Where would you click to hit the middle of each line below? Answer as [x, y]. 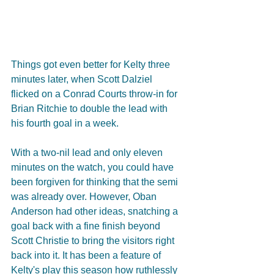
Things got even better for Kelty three [92, 65]
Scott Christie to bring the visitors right [94, 241]
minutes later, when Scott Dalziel [83, 80]
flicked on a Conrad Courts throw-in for [95, 94]
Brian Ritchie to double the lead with [91, 109]
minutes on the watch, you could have [94, 168]
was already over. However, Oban [85, 197]
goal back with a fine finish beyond [87, 226]
